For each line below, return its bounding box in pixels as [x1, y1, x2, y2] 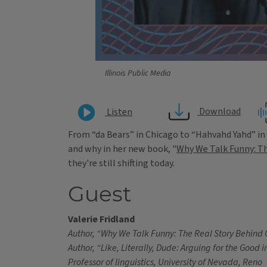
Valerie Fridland [68, 213, 135, 226]
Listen [105, 105, 132, 119]
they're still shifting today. [68, 157, 175, 170]
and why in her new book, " [68, 142, 176, 156]
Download [197, 105, 241, 119]
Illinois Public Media [105, 67, 171, 80]
